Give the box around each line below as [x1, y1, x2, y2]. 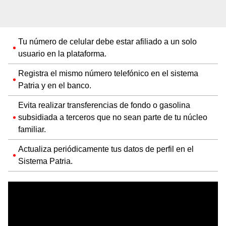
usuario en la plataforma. [18, 48, 106, 59]
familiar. [18, 124, 46, 134]
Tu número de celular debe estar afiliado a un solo [18, 36, 197, 46]
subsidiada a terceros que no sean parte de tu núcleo [18, 112, 207, 122]
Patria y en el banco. [18, 80, 91, 90]
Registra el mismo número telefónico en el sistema [18, 68, 198, 78]
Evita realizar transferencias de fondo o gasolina [18, 100, 190, 110]
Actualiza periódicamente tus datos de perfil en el [18, 144, 194, 154]
